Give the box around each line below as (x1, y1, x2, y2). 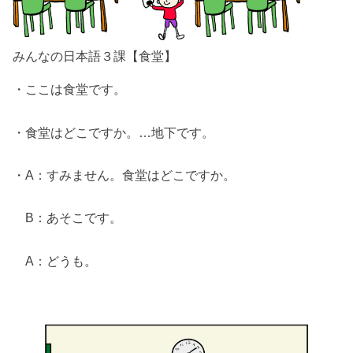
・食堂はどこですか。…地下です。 (13, 124, 215, 139)
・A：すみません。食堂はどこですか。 (13, 168, 236, 183)
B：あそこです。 (13, 210, 123, 225)
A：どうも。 (13, 253, 98, 268)
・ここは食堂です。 (13, 82, 127, 97)
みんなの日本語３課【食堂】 (13, 48, 177, 63)
